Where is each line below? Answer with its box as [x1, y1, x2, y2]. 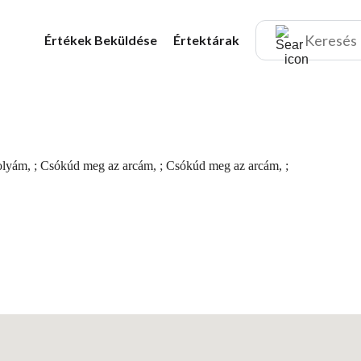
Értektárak [173, 32, 239, 48]
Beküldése [94, 32, 157, 48]
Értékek [44, 32, 94, 48]
